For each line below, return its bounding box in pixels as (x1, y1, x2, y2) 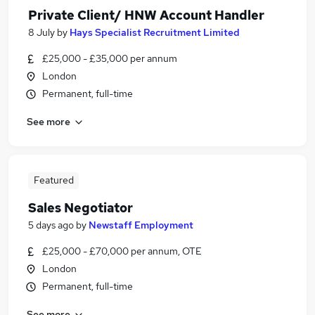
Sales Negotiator (28, 200, 133, 216)
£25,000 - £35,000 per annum (42, 52, 177, 65)
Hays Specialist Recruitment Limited (70, 26, 240, 39)
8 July (28, 26, 55, 39)
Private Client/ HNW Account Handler (28, 7, 264, 23)
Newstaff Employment (89, 219, 193, 231)
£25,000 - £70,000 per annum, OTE (42, 245, 202, 257)
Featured (33, 174, 74, 186)
